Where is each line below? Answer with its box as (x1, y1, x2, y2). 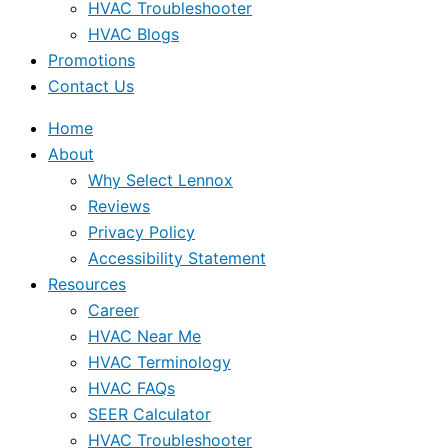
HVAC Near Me (88, 326, 201, 346)
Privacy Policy (88, 222, 195, 242)
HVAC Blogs (88, 24, 179, 44)
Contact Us (48, 76, 134, 96)
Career (88, 300, 139, 320)
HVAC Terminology (88, 352, 231, 372)
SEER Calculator (88, 404, 211, 424)
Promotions (48, 50, 135, 70)
